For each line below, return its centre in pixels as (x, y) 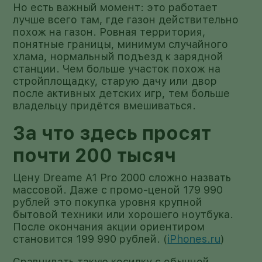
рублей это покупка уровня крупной (108, 202)
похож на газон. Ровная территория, (110, 32)
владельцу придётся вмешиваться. (105, 105)
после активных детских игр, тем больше (122, 93)
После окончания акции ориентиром (109, 226)
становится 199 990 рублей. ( (90, 239)
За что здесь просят (112, 133)
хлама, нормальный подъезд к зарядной (118, 56)
